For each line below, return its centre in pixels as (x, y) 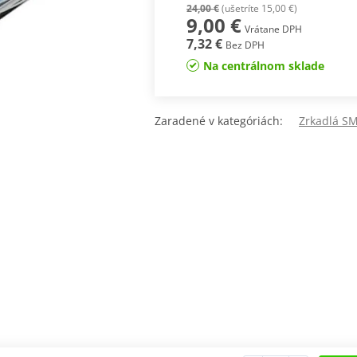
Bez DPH (245, 45)
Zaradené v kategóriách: (227, 121)
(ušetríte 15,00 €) (258, 9)
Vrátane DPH (273, 29)
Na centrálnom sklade (263, 66)
